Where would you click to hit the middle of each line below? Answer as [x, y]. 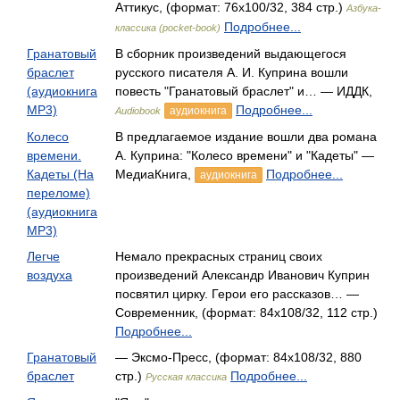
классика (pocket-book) [168, 28]
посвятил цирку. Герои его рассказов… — [237, 294]
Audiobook [138, 111]
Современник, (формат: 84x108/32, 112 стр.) [246, 312]
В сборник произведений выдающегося [231, 54]
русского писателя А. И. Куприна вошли [232, 72]
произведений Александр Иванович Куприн [242, 275]
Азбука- [364, 8]
